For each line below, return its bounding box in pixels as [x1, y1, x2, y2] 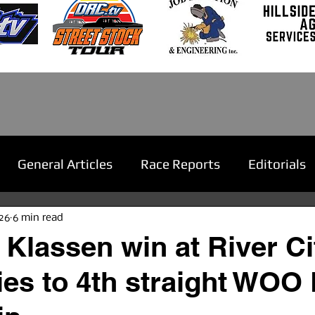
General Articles [18, 155, 112, 172]
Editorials [248, 155, 306, 172]
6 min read [13, 212, 63, 224]
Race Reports [141, 155, 220, 172]
